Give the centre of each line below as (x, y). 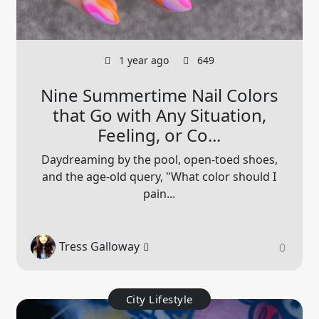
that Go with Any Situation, (159, 115)
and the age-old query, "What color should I (159, 176)
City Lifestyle (159, 299)
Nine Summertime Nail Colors (159, 95)
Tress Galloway (100, 247)
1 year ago (142, 60)
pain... (159, 193)
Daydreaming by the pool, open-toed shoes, (159, 159)
